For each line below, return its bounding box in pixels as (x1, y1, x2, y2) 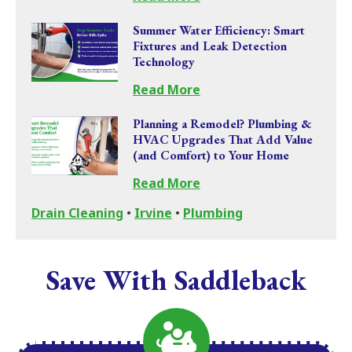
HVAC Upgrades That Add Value (132, 130, 313, 148)
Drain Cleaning (31, 204, 123, 222)
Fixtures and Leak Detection (132, 37, 287, 54)
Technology (132, 53, 195, 70)
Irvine (134, 204, 172, 222)
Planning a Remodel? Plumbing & (132, 115, 311, 132)
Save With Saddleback (46, 262, 306, 299)
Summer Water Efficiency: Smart (132, 21, 305, 38)
